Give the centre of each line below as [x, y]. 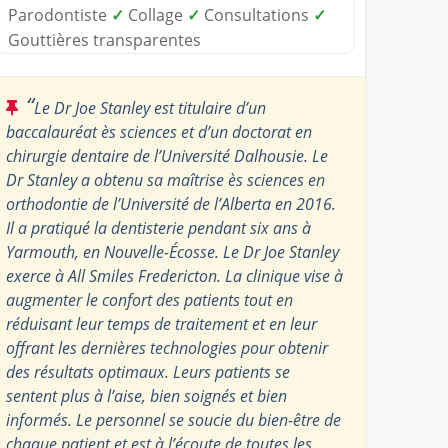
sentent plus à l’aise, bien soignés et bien [147, 395]
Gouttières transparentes [105, 39]
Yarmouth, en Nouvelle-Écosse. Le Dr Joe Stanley [173, 251]
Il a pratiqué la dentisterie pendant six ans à [159, 227]
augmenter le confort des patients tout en [150, 299]
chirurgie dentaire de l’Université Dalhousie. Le [167, 155]
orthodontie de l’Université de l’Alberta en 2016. [171, 203]
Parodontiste [60, 14]
